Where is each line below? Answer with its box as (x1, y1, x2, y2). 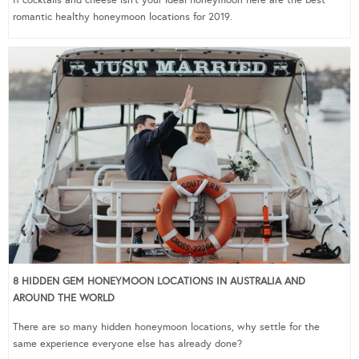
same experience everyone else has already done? (13, 337, 242, 350)
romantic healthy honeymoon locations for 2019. (13, 10, 232, 23)
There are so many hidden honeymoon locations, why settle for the (13, 321, 320, 333)
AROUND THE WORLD (13, 292, 115, 305)
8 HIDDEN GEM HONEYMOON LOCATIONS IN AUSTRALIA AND (13, 275, 305, 288)
